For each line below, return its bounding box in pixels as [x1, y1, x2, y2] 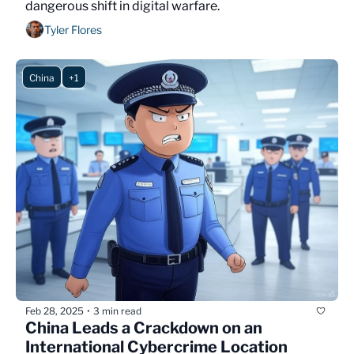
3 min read [93, 304, 141, 317]
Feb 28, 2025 [25, 304, 84, 317]
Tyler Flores [44, 22, 102, 36]
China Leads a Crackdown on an [25, 318, 262, 338]
